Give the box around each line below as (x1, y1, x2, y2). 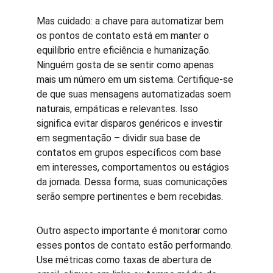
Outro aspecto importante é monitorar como (37, 225, 230, 236)
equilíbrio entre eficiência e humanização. (37, 44, 213, 56)
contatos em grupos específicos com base (37, 147, 224, 158)
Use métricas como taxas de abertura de (37, 254, 214, 266)
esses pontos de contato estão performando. (37, 239, 235, 251)
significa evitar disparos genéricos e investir (37, 118, 225, 129)
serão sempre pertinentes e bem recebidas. (37, 191, 223, 202)
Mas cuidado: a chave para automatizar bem (37, 15, 226, 27)
